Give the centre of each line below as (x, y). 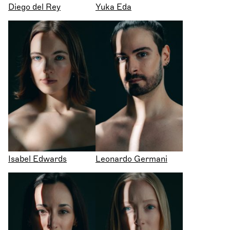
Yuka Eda (113, 7)
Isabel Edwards (37, 159)
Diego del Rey (34, 7)
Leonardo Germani (131, 159)
